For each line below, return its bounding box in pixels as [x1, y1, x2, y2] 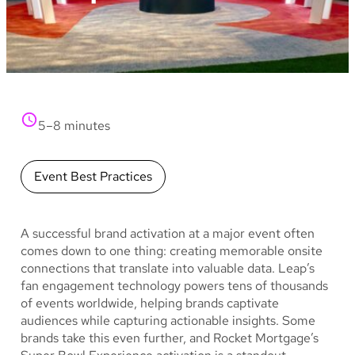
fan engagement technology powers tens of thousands [21, 277, 328, 294]
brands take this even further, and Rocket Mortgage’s [21, 329, 319, 346]
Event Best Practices [34, 167, 152, 185]
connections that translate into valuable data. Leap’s [21, 259, 315, 277]
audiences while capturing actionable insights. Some [21, 311, 315, 329]
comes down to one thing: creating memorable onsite [21, 242, 323, 259]
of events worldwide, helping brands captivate [21, 294, 279, 311]
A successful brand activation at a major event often [21, 224, 315, 242]
